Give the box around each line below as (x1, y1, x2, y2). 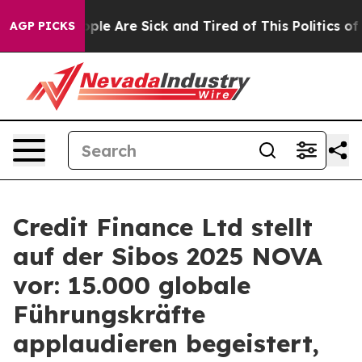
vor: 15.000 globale (13, 270, 250, 301)
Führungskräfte (13, 299, 205, 330)
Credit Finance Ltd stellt (13, 212, 313, 242)
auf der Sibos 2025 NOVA (13, 241, 322, 271)
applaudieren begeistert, (13, 328, 319, 359)
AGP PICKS (10, 19, 75, 33)
